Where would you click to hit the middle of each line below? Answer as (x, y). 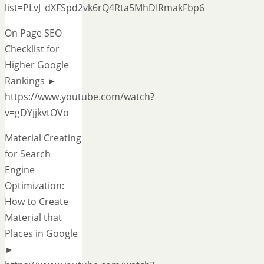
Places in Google (41, 233)
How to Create (37, 201)
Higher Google (37, 65)
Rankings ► (31, 80)
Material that (33, 217)
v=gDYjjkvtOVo (37, 112)
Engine (20, 169)
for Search (28, 154)
